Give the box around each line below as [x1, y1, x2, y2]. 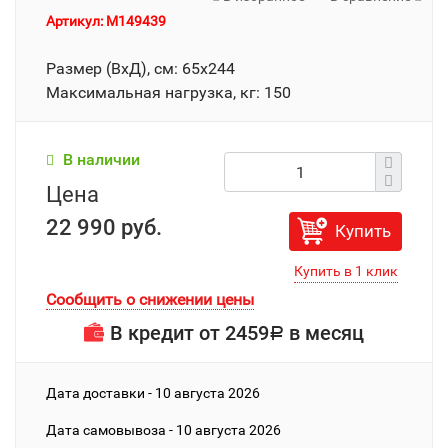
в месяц [284, 321, 364, 345]
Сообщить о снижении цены [46, 290, 254, 309]
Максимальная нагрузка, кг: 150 [46, 83, 291, 102]
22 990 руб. [46, 215, 162, 240]
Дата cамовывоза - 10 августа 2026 [46, 422, 281, 438]
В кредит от [110, 321, 225, 345]
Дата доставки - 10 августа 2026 [46, 385, 260, 401]
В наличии [59, 150, 140, 169]
